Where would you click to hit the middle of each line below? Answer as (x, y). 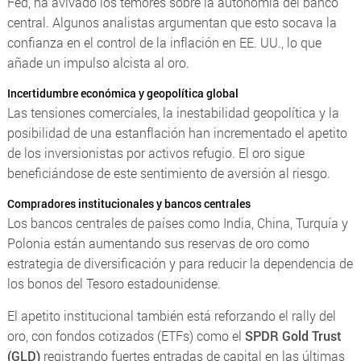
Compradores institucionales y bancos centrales (129, 203)
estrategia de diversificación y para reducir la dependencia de (180, 263)
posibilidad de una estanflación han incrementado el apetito (177, 132)
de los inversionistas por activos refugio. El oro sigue (156, 152)
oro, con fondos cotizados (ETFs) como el (126, 335)
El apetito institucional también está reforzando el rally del (171, 315)
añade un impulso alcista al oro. (98, 62)
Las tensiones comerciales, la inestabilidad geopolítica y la (173, 112)
